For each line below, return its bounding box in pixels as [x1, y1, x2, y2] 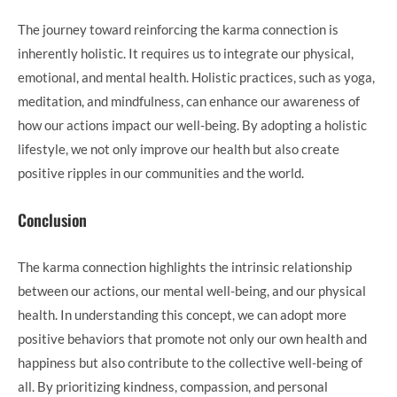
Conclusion [18, 208, 87, 231]
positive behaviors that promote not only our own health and [18, 331, 367, 346]
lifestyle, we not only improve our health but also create [18, 141, 339, 157]
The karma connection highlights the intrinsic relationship [18, 259, 352, 275]
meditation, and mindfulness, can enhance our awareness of [18, 93, 360, 109]
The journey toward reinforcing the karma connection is [18, 21, 339, 37]
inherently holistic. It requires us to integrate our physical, [18, 45, 354, 61]
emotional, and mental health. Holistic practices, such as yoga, [18, 69, 375, 85]
